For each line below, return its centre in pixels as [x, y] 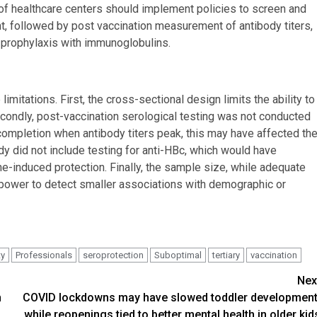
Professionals [44, 255]
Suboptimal [178, 255]
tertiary [226, 255]
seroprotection [113, 255]
